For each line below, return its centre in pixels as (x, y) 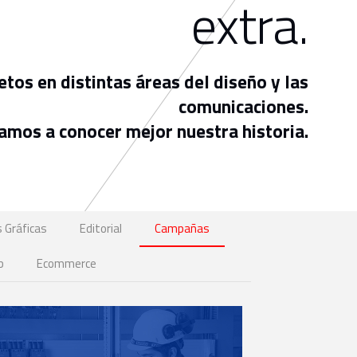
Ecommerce (67, 263)
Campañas (182, 228)
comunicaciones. (243, 106)
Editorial (100, 228)
